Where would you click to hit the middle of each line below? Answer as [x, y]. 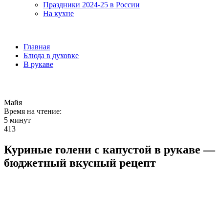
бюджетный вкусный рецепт [80, 163]
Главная [37, 47]
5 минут [17, 120]
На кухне [58, 13]
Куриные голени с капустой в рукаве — [109, 149]
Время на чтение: [33, 111]
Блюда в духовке [51, 55]
